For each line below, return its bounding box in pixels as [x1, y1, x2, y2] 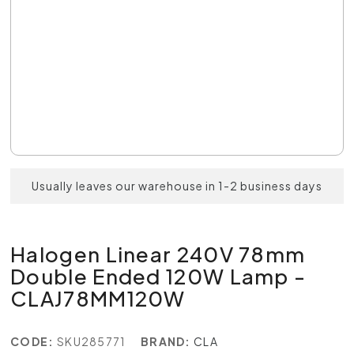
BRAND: [140, 334, 191, 348]
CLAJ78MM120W [10, 285, 186, 311]
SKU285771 [56, 334, 126, 348]
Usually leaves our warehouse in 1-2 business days [32, 179, 322, 193]
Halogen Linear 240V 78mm [10, 241, 306, 267]
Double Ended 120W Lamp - [10, 263, 307, 289]
